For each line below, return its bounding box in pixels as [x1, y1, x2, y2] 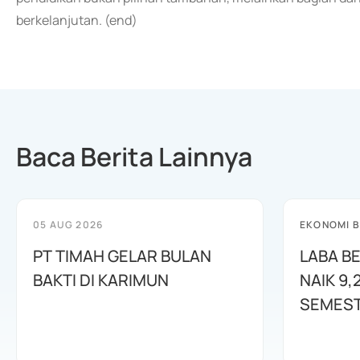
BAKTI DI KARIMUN [33, 269, 169, 291]
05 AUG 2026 [33, 218, 104, 231]
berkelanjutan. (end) [16, 11, 137, 29]
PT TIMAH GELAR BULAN [33, 245, 211, 267]
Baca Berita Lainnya [16, 139, 252, 174]
